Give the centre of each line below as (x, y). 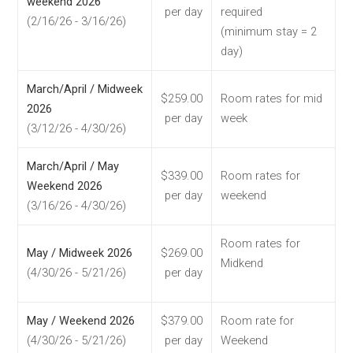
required (242, 12)
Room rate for (257, 321)
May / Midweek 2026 (80, 253)
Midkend (242, 264)
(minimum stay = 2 (269, 32)
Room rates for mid (271, 99)
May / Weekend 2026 (81, 321)
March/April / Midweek (85, 89)
